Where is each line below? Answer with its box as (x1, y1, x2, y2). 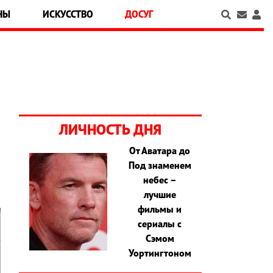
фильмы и (138, 203, 182, 216)
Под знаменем (128, 159, 191, 172)
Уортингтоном (128, 247, 191, 260)
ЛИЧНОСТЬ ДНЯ (59, 120, 161, 140)
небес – (143, 174, 177, 186)
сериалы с (138, 218, 182, 230)
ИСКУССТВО (42, 8, 93, 20)
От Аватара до (129, 144, 191, 157)
